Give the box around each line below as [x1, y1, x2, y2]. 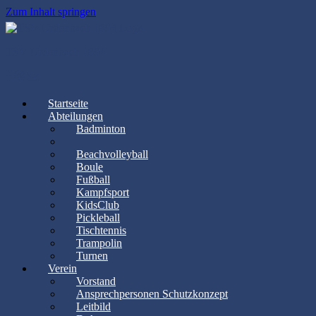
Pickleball [76, 212, 120, 224]
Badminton [76, 123, 126, 135]
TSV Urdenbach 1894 [6, 46, 105, 58]
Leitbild [76, 300, 111, 312]
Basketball [76, 135, 123, 147]
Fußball [76, 174, 110, 186]
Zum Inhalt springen [6, 6, 96, 18]
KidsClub [76, 199, 119, 211]
